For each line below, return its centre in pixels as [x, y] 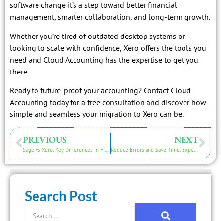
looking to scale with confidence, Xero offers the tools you [108, 48]
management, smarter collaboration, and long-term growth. [110, 17]
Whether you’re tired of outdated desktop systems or [97, 36]
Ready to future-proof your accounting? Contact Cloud [100, 91]
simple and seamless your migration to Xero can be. [97, 114]
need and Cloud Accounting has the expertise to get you [104, 59]
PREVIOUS [45, 139]
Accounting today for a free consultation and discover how [108, 102]
